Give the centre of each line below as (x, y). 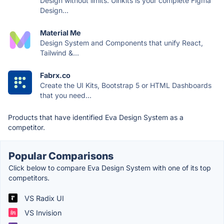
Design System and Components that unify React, (121, 42)
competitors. (29, 177)
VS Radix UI (43, 198)
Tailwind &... (59, 52)
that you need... (66, 95)
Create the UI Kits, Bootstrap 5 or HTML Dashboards (126, 85)
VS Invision (42, 212)
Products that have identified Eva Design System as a (96, 117)
